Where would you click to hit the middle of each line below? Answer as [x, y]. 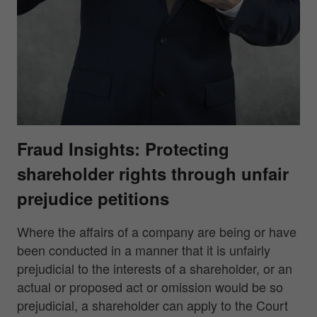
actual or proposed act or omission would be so [150, 287]
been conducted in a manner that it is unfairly [144, 250]
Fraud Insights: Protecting [123, 149]
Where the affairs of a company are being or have [157, 231]
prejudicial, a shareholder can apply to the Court [152, 305]
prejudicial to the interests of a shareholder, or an [155, 268]
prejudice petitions [93, 198]
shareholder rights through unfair [153, 173]
